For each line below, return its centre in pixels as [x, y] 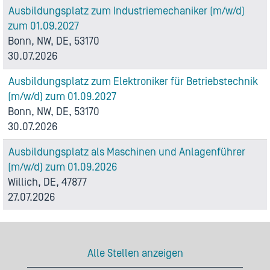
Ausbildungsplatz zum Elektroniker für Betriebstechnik [133, 82]
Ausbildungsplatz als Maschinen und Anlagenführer [127, 152]
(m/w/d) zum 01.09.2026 [62, 167]
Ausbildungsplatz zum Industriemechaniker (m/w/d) [127, 11]
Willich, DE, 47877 [47, 182]
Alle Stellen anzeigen [135, 253]
